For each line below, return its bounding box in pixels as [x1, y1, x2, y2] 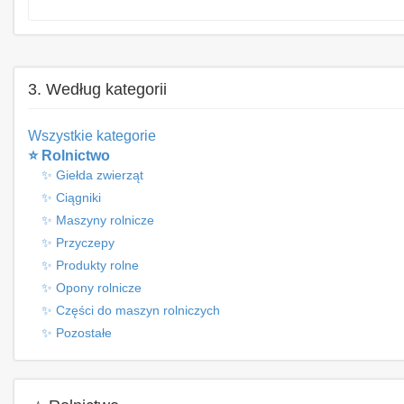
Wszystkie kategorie [28, 128, 156, 144]
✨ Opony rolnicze [41, 280, 142, 296]
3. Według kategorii [28, 80, 167, 99]
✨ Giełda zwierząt [41, 168, 143, 183]
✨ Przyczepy [41, 235, 115, 251]
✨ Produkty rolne [41, 258, 139, 273]
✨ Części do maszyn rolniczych [41, 303, 220, 318]
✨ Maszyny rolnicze [41, 213, 154, 228]
